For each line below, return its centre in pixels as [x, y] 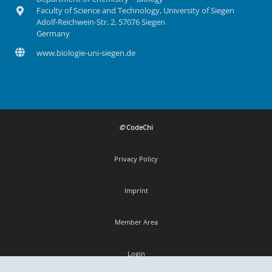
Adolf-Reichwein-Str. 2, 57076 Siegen [100, 22]
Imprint [136, 191]
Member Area [136, 222]
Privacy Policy [136, 159]
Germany [53, 34]
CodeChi [139, 127]
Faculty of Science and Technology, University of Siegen [135, 11]
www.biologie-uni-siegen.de [86, 53]
